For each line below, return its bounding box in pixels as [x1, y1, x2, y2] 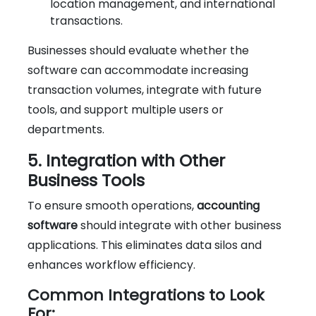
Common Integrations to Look [28, 284, 265, 306]
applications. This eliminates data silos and [28, 236, 262, 253]
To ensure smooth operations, [28, 197, 197, 214]
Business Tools [28, 168, 145, 192]
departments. [28, 121, 104, 138]
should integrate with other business [78, 217, 281, 233]
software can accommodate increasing [28, 61, 248, 78]
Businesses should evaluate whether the [28, 42, 249, 59]
